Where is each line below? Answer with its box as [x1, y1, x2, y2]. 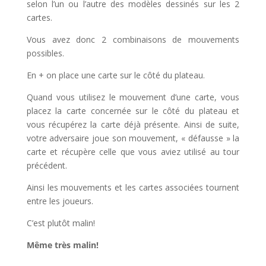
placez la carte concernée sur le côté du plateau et [26, 104, 240, 116]
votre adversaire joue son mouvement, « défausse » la [26, 132, 240, 144]
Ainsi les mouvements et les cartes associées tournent [26, 181, 240, 193]
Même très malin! [26, 239, 99, 251]
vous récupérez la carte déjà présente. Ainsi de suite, [26, 118, 240, 130]
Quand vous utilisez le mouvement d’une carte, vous [26, 91, 240, 103]
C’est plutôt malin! [26, 217, 95, 229]
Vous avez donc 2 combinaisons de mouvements [26, 33, 240, 45]
